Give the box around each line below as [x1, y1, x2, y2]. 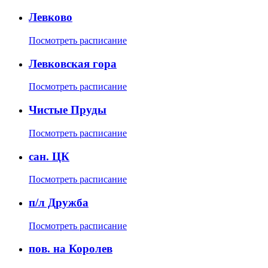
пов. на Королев [29, 242, 112, 255]
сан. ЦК [29, 150, 69, 163]
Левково [29, 11, 72, 24]
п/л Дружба [29, 196, 89, 209]
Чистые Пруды [29, 103, 106, 117]
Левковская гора [29, 57, 117, 70]
